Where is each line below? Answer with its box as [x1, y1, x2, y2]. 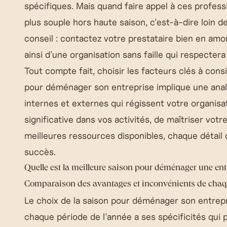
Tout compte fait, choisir [24, 65, 127, 77]
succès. [24, 146, 56, 158]
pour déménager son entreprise [24, 81, 154, 93]
